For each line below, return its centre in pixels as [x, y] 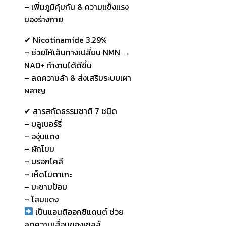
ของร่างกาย [44, 19]
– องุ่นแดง [42, 136]
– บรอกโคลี [44, 161]
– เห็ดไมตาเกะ [48, 174]
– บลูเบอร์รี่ [43, 123]
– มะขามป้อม [46, 186]
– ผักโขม [39, 149]
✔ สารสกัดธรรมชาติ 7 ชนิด [71, 111]
